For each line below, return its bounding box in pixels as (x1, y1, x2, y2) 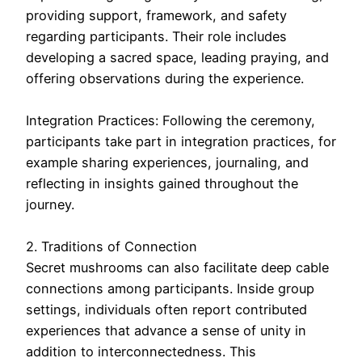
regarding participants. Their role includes (26, 28, 287, 45)
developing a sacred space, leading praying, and (26, 49, 329, 66)
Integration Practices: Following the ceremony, (26, 112, 315, 129)
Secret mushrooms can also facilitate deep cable (26, 259, 329, 276)
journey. (26, 196, 74, 213)
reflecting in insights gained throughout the (26, 175, 298, 192)
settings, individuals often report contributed (26, 301, 307, 318)
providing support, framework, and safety (26, 7, 287, 24)
